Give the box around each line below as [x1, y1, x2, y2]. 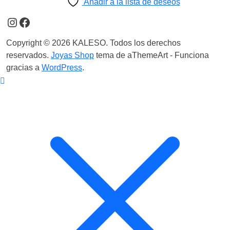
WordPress [42, 63, 82, 72]
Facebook [18, 14, 71, 29]
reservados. [6, 51, 49, 60]
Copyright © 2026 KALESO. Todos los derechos [6, 39, 181, 48]
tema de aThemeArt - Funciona [94, 51, 209, 60]
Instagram [6, 14, 60, 29]
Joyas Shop [51, 51, 94, 60]
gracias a [6, 63, 42, 72]
